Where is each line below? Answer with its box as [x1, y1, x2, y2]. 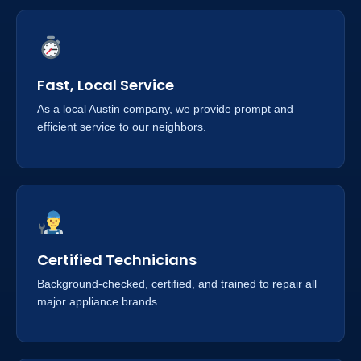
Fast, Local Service [37, 75, 174, 96]
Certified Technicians [37, 249, 197, 270]
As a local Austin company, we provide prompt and [37, 102, 293, 116]
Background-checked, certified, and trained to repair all [37, 276, 317, 290]
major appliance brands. [37, 294, 160, 308]
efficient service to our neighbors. [37, 120, 206, 134]
